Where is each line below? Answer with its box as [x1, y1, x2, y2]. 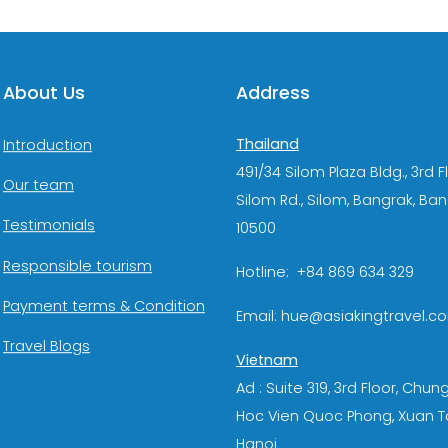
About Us [3, 81, 85, 106]
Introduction [3, 135, 92, 156]
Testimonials [3, 215, 95, 236]
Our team [3, 175, 74, 196]
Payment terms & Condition [3, 296, 205, 317]
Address [236, 81, 310, 106]
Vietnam [236, 350, 298, 371]
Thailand [236, 134, 299, 155]
